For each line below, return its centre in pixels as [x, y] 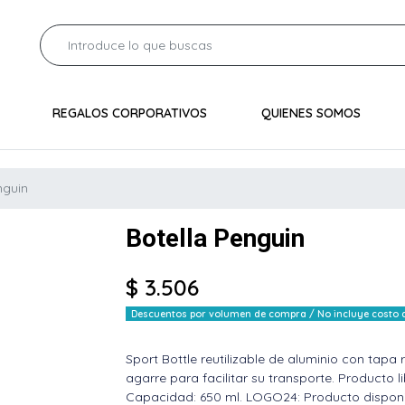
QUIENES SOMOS [311, 113]
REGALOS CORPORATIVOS [129, 113]
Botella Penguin [215, 238]
